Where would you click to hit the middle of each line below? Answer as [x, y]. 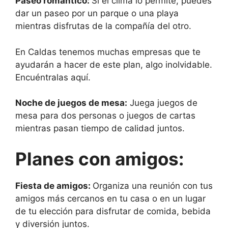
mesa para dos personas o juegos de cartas [105, 116]
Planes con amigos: [99, 159]
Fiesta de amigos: [54, 186]
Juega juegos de [162, 103]
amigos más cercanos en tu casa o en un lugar [110, 198]
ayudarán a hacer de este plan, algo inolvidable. [114, 64]
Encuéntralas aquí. [53, 77]
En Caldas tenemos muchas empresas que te [108, 52]
